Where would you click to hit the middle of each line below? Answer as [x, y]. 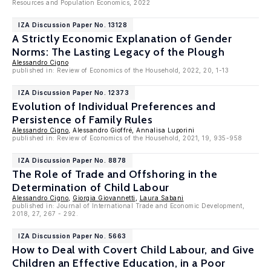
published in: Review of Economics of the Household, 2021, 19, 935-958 [127, 138]
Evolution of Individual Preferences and [114, 106]
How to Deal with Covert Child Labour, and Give [133, 250]
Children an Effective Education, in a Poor [119, 263]
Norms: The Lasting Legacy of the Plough [119, 52]
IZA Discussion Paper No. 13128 [73, 25]
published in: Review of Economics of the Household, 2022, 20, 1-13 [120, 70]
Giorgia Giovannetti [104, 198]
